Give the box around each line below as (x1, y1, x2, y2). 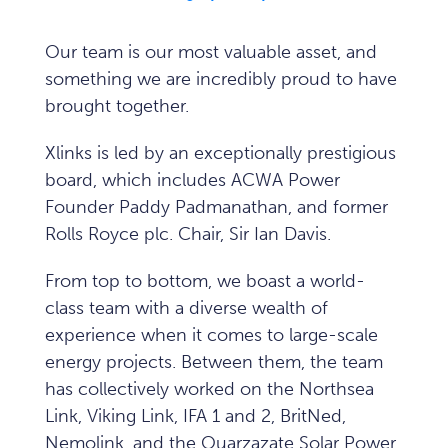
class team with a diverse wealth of (45, 297, 328, 319)
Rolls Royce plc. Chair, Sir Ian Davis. (45, 223, 331, 245)
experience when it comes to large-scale (45, 324, 378, 346)
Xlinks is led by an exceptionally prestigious (45, 142, 396, 164)
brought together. (45, 95, 189, 117)
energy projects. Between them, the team (45, 351, 383, 373)
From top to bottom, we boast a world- (45, 270, 365, 292)
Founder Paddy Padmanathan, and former (45, 196, 388, 218)
